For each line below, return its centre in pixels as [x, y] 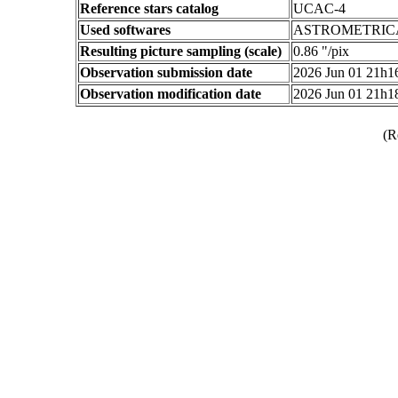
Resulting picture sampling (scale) [181, 51]
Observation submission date [166, 72]
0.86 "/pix [321, 51]
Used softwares [125, 30]
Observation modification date [171, 94]
